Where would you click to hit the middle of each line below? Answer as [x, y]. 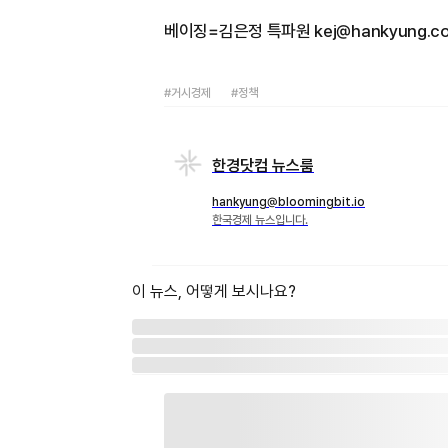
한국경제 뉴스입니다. [260, 220]
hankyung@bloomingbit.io [288, 202]
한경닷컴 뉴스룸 [263, 166]
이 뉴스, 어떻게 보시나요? [214, 292]
